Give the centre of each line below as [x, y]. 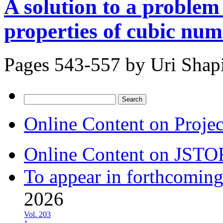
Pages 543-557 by [77, 64]
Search [34, 98]
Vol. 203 [37, 214]
